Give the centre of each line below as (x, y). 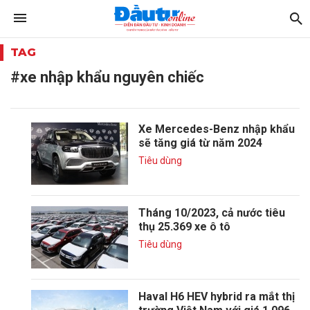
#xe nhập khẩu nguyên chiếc (107, 77)
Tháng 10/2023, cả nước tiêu (212, 213)
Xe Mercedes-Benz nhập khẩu (217, 129)
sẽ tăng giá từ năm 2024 (200, 143)
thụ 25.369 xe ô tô (184, 227)
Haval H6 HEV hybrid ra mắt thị (217, 297)
